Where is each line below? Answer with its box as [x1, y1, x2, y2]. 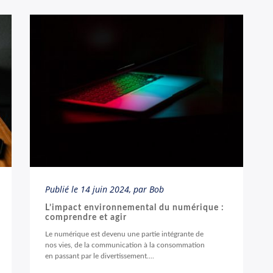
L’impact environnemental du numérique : [45, 204, 224, 212]
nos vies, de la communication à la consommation [45, 241, 205, 249]
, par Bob [129, 183, 164, 195]
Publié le [45, 183, 80, 195]
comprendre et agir [45, 213, 127, 222]
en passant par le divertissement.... [45, 252, 154, 260]
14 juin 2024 [80, 183, 129, 195]
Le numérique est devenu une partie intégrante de [45, 230, 204, 238]
